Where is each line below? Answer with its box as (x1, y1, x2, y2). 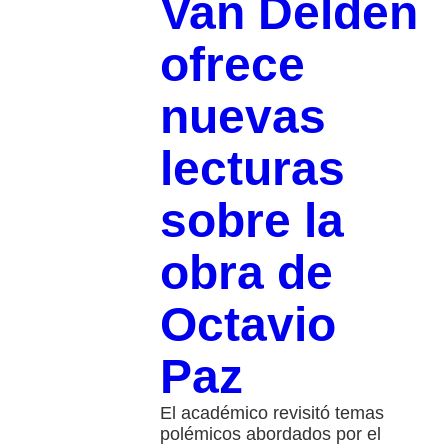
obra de (159, 246, 333, 300)
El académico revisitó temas (159, 403, 384, 424)
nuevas (159, 90, 326, 144)
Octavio (159, 298, 336, 352)
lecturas (159, 142, 345, 196)
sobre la (159, 194, 344, 248)
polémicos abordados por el (159, 424, 381, 445)
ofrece (159, 38, 305, 92)
